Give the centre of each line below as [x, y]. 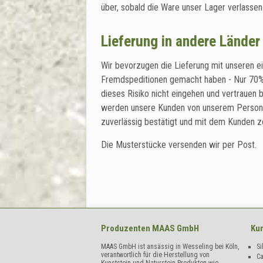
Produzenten [127, 228]
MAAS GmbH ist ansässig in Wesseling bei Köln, [170, 247]
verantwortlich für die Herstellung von [155, 255]
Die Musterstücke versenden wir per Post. [179, 145]
